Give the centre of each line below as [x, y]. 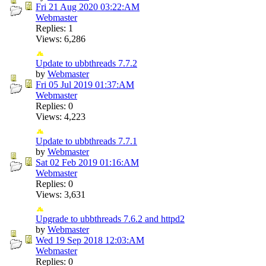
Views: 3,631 [61, 194]
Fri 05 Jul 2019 [64, 84]
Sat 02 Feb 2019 [66, 162]
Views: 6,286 [61, 39]
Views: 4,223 [61, 116]
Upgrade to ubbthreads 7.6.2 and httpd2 [110, 218]
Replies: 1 [54, 28]
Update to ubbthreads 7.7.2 [86, 63]
